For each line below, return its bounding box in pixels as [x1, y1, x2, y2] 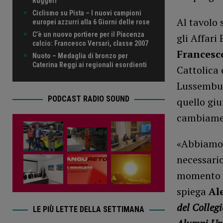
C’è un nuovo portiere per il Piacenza [32, 30, 144, 38]
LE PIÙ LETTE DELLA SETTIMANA [32, 204, 144, 214]
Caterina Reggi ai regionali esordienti [32, 60, 147, 69]
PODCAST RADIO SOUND [47, 94, 129, 104]
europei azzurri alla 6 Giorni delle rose [32, 17, 150, 26]
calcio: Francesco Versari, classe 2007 [32, 39, 148, 47]
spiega [176, 185, 209, 199]
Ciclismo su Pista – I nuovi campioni [32, 8, 141, 17]
